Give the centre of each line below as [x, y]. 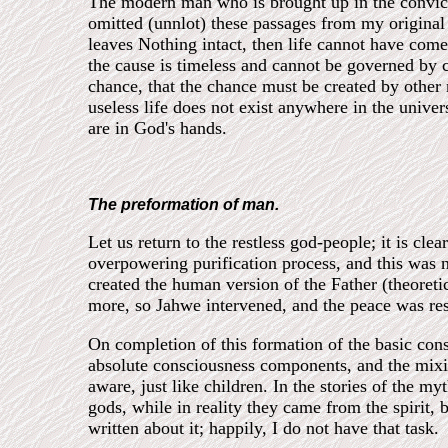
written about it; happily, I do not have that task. [263, 428]
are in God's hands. [157, 128]
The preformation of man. [183, 204]
